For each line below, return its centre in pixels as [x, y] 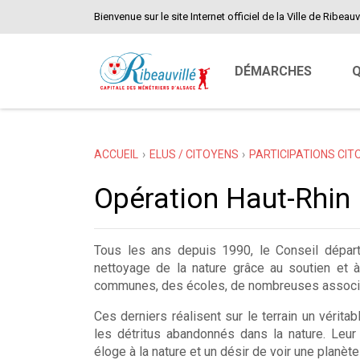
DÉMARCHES [273, 71]
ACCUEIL [116, 154]
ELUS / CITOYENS [194, 154]
